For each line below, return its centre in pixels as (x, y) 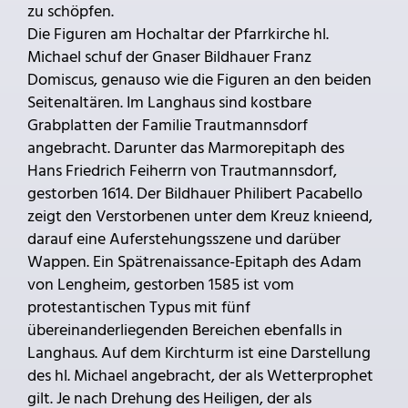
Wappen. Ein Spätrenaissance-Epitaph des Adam (194, 262)
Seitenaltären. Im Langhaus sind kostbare (169, 103)
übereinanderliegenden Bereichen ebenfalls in (185, 331)
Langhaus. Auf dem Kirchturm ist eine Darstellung (199, 353)
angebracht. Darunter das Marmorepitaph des (186, 148)
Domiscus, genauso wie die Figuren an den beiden (199, 80)
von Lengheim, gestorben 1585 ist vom (161, 285)
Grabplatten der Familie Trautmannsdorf (168, 126)
